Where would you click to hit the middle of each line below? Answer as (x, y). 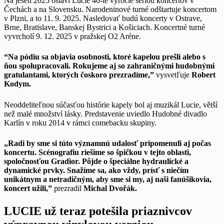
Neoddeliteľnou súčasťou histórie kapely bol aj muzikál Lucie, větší (111, 104)
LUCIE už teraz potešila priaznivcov (98, 211)
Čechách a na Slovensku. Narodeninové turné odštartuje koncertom (110, 9)
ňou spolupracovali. (37, 66)
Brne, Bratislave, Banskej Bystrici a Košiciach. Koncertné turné (104, 27)
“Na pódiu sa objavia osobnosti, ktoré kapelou (83, 57)
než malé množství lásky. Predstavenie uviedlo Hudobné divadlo (105, 113)
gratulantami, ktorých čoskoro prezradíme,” (80, 75)
